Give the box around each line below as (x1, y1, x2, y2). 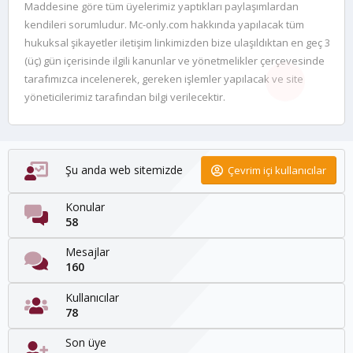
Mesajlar (65, 244, 110, 260)
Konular (65, 199, 105, 215)
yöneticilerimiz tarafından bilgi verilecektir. (24, 90, 225, 105)
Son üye (65, 335, 106, 350)
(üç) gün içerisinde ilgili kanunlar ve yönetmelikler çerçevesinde (24, 54, 325, 69)
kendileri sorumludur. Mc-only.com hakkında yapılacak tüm (24, 17, 304, 32)
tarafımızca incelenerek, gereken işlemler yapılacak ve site (24, 72, 303, 87)
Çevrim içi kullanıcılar (228, 162, 326, 177)
